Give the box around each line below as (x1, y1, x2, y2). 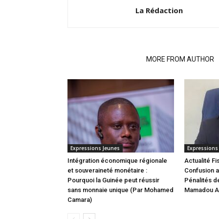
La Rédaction (135, 5, 183, 15)
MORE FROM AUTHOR (146, 55, 214, 63)
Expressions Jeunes (70, 145, 120, 152)
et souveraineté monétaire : (67, 167, 147, 174)
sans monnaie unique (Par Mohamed (67, 186, 174, 194)
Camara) (67, 196, 92, 203)
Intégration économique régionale (67, 157, 167, 164)
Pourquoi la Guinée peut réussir (67, 176, 159, 184)
